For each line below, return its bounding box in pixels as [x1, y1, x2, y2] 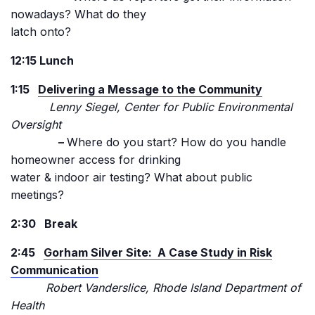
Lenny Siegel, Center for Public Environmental [11, 100, 292, 114]
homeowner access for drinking [11, 153, 181, 167]
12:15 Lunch [11, 53, 74, 67]
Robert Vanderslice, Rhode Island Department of [11, 281, 301, 295]
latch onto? [11, 25, 71, 39]
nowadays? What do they [11, 7, 146, 21]
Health [11, 298, 44, 312]
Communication [11, 263, 98, 277]
